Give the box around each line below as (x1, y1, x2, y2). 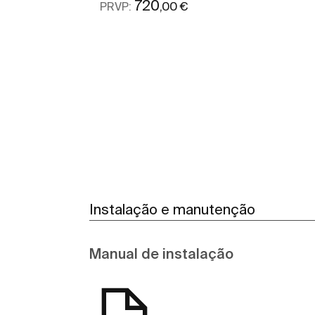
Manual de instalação (89, 245, 233, 262)
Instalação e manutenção (89, 200, 255, 217)
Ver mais (186, 46, 226, 58)
